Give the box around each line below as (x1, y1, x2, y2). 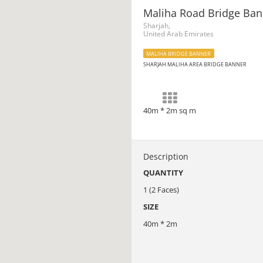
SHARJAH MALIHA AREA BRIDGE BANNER (143, 60, 247, 68)
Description (143, 151, 188, 162)
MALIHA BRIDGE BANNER (146, 50, 211, 58)
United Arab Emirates (143, 29, 214, 39)
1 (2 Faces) (143, 184, 179, 195)
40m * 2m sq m (143, 105, 196, 116)
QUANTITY (143, 167, 183, 178)
